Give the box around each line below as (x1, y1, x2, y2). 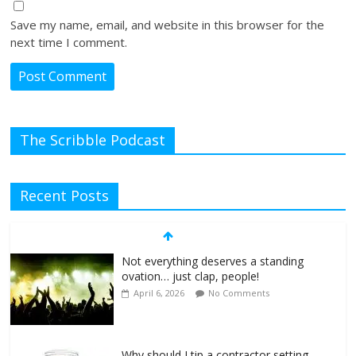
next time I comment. (10, 34, 128, 51)
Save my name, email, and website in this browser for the (10, 17, 325, 33)
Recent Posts (20, 186, 110, 206)
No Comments (208, 287, 270, 300)
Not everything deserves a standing (122, 253, 304, 269)
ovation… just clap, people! (122, 269, 260, 284)
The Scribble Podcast (20, 130, 166, 150)
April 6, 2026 (133, 287, 185, 300)
